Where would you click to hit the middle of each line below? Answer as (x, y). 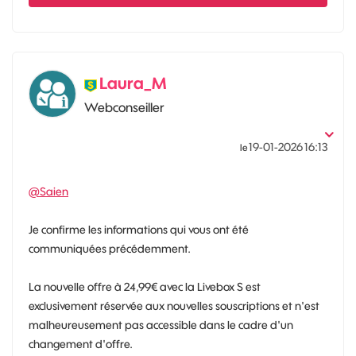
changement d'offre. (81, 344)
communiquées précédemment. (110, 248)
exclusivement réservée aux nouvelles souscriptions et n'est (174, 306)
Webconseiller (124, 107)
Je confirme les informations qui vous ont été (139, 229)
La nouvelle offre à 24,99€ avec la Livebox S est (145, 286)
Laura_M (133, 83)
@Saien (48, 191)
